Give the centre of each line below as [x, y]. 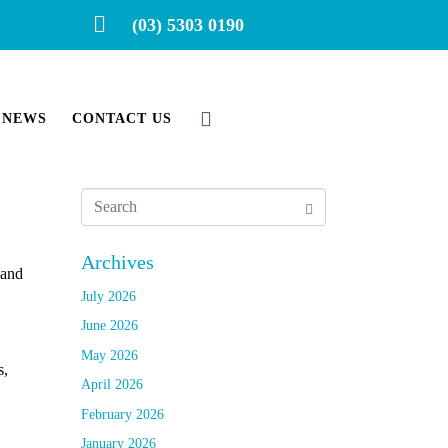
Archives [117, 262]
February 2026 [122, 414]
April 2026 [112, 385]
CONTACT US [121, 118]
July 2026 [108, 296]
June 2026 [109, 326]
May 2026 [109, 355]
